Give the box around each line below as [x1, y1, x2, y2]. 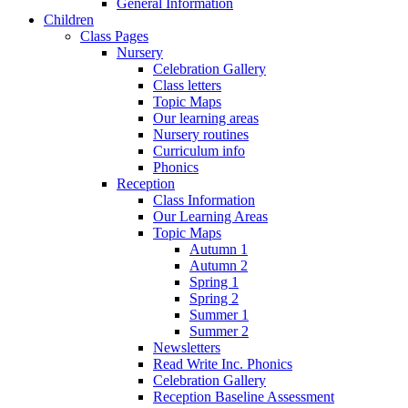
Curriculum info [153, 142, 245, 158]
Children [44, 11, 94, 27]
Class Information [153, 191, 255, 208]
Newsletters [153, 339, 220, 355]
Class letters [153, 76, 221, 93]
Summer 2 [189, 322, 249, 339]
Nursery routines [153, 126, 249, 142]
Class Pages [80, 27, 148, 44]
